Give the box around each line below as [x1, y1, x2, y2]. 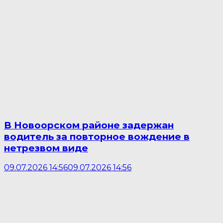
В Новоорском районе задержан [4, 119, 174, 131]
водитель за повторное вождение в [4, 130, 190, 142]
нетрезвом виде [4, 142, 88, 154]
